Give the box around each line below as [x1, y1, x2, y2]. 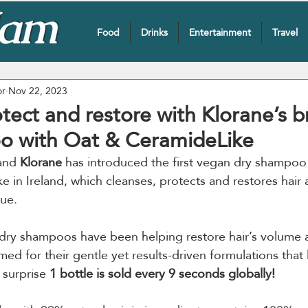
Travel [272, 23, 298, 41]
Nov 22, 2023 [8, 81, 67, 100]
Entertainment [188, 23, 251, 41]
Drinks [140, 23, 168, 41]
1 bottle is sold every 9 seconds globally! [49, 262, 275, 285]
